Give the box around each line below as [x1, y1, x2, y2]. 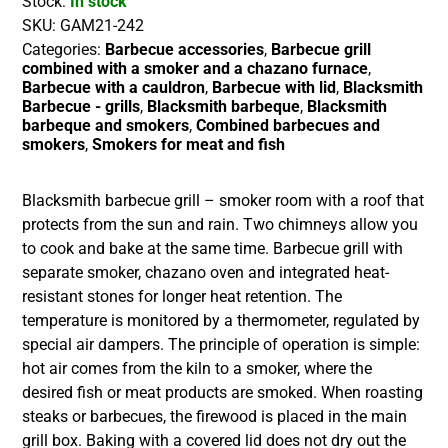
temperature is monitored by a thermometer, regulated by [22, 311, 421, 331]
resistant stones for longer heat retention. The [22, 287, 343, 307]
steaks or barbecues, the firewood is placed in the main [22, 407, 408, 427]
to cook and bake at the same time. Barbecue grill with [22, 239, 404, 259]
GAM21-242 [60, 16, 145, 36]
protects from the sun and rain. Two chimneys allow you [22, 215, 419, 235]
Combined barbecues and [196, 116, 381, 136]
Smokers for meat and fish [92, 135, 286, 155]
